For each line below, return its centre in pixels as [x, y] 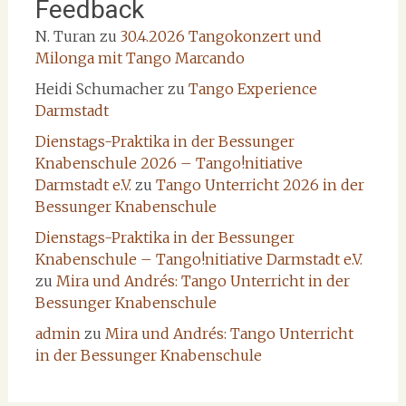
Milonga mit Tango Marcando [140, 58]
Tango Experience [252, 89]
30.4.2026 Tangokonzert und [221, 37]
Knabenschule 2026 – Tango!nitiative [169, 164]
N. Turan [65, 37]
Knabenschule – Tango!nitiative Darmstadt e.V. [198, 260]
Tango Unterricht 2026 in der [260, 185]
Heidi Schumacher [99, 89]
